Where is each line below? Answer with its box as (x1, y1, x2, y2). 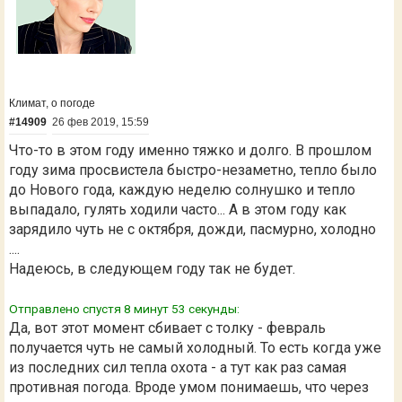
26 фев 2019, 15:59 (52, 116, 149, 129)
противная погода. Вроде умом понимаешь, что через (9, 379, 369, 397)
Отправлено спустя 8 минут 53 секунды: (9, 301, 240, 317)
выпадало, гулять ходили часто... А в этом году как (9, 201, 346, 219)
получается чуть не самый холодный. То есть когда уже (9, 339, 381, 357)
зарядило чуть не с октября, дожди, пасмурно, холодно (9, 221, 376, 239)
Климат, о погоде (9, 96, 95, 109)
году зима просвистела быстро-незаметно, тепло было (9, 162, 377, 179)
